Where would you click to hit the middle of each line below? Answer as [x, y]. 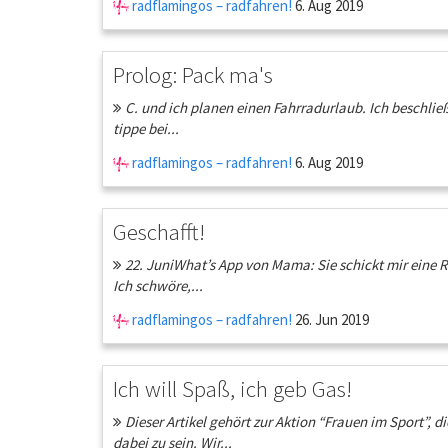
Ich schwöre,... [158, 285]
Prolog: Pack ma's [193, 74]
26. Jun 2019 [330, 319]
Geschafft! [159, 231]
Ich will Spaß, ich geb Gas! [232, 388]
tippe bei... [146, 128]
